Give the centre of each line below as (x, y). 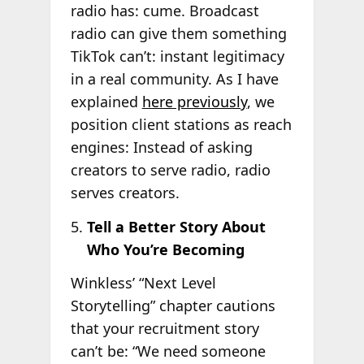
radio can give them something (178, 34)
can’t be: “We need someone (168, 351)
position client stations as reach (181, 125)
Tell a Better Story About (176, 226)
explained (106, 102)
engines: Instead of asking (161, 147)
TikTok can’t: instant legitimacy (177, 56)
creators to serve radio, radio (170, 170)
